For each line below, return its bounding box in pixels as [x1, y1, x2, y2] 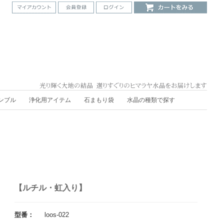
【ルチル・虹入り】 [14, 183, 86, 192]
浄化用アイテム [28, 96, 71, 103]
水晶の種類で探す [126, 96, 175, 103]
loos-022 [44, 211, 69, 218]
